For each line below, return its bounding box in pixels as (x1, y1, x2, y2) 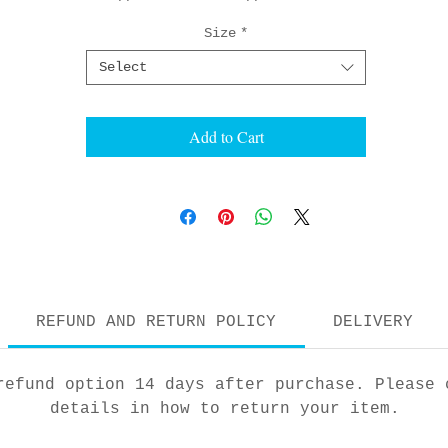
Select (99, 59, 147, 76)
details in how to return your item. (49, 400, 400, 419)
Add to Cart (188, 126, 264, 148)
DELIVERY (332, 313, 413, 332)
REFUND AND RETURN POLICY (36, 313, 277, 332)
